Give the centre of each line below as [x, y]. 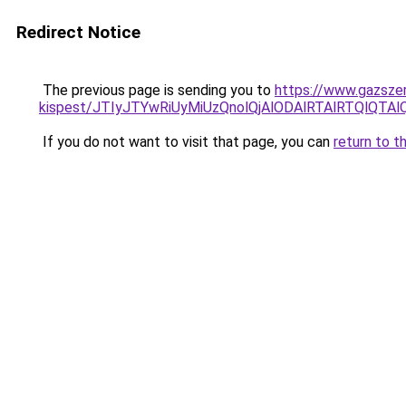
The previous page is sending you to [157, 90]
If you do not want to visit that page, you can [186, 142]
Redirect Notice [78, 32]
